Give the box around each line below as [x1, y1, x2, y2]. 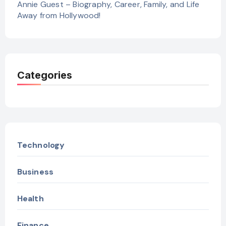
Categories [17, 69, 72, 82]
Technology [17, 140, 65, 151]
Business [17, 166, 54, 178]
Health [17, 193, 44, 204]
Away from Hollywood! [17, 10, 101, 21]
